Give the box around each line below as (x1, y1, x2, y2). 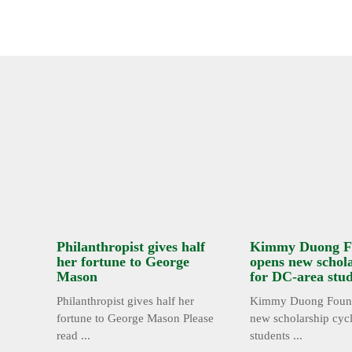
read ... (57, 329, 90, 343)
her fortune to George (57, 254, 189, 270)
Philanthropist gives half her (57, 295, 194, 308)
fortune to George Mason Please (57, 312, 214, 325)
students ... (250, 329, 302, 343)
